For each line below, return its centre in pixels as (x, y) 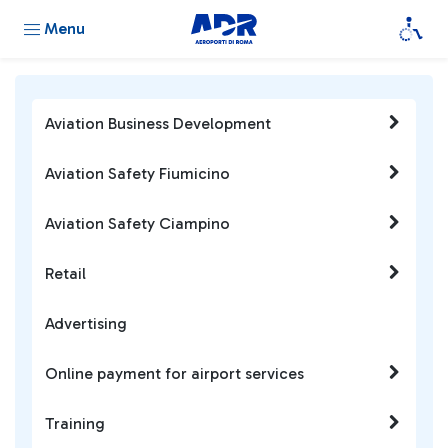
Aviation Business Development (158, 123)
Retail (65, 273)
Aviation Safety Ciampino (137, 223)
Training (75, 423)
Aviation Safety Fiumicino (137, 173)
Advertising (86, 323)
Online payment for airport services (174, 373)
